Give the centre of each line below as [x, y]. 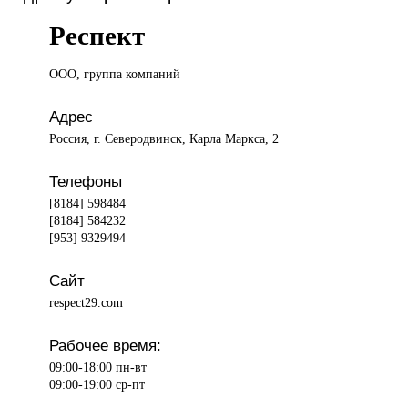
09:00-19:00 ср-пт [97, 385]
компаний [153, 74]
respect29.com [87, 303]
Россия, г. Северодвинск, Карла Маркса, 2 [164, 139]
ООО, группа [88, 74]
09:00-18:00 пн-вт [98, 367]
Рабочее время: [106, 346]
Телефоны [86, 182]
